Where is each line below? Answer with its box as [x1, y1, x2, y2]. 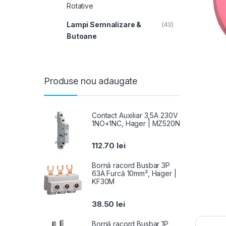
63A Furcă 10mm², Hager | [92, 169, 177, 178]
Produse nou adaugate [44, 75, 138, 86]
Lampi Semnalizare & [66, 20, 142, 29]
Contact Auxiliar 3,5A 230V [92, 111, 178, 120]
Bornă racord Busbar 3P [92, 161, 170, 170]
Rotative [66, 1, 93, 10]
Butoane [66, 32, 97, 41]
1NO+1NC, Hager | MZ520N [92, 119, 180, 128]
